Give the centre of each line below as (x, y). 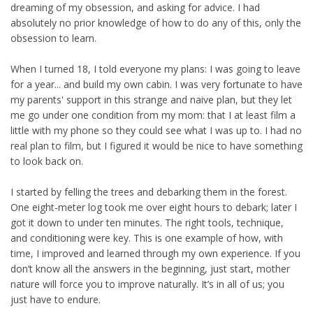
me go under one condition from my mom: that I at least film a (153, 115)
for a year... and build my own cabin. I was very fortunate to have (156, 85)
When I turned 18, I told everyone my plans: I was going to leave (155, 69)
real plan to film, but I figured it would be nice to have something (156, 146)
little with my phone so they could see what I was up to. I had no (156, 131)
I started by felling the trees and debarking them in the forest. (149, 192)
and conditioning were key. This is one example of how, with (147, 238)
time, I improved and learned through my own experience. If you (155, 254)
